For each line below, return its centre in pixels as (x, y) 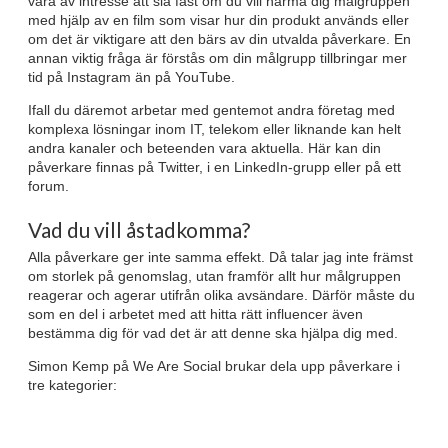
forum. (48, 186)
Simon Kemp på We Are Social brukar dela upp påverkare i (214, 366)
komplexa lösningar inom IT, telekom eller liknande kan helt (214, 129)
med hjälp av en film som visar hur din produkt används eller (218, 20)
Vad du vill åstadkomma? (139, 230)
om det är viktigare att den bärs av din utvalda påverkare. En (219, 39)
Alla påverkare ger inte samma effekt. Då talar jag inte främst (220, 257)
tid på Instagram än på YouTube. (131, 77)
